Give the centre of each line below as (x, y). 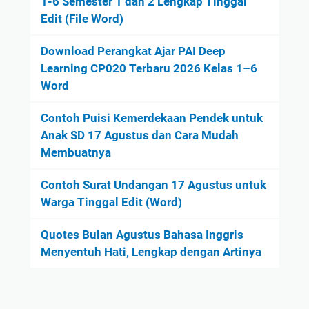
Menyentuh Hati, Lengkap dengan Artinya (151, 251)
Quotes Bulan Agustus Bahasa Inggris (142, 234)
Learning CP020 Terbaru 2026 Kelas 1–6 (149, 68)
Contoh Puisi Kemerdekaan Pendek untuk (151, 118)
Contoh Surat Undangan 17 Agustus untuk (153, 185)
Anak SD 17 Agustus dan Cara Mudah (139, 135)
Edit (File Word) (82, 18)
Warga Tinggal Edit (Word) (111, 202)
